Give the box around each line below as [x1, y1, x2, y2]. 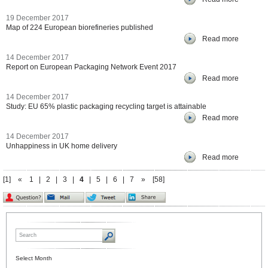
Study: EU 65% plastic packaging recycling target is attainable [6, 102, 206, 111]
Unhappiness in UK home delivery [6, 142, 117, 150]
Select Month [16, 255, 52, 261]
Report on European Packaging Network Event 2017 [6, 63, 176, 71]
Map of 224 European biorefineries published [6, 23, 153, 32]
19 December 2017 [6, 14, 69, 22]
